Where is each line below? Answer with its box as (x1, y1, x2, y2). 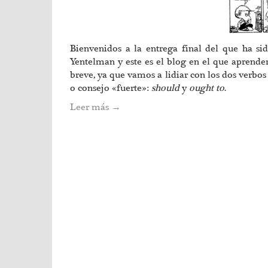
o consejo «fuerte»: (70, 81, 151, 95)
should (151, 81, 179, 95)
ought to (189, 81, 224, 95)
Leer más (70, 100, 111, 114)
